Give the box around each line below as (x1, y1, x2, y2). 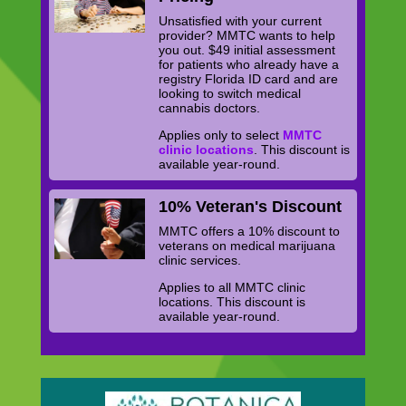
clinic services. (159, 253, 242, 268)
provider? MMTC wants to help (159, 28, 336, 43)
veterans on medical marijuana (159, 238, 336, 254)
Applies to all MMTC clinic (159, 280, 306, 295)
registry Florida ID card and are (159, 72, 339, 87)
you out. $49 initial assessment (159, 43, 336, 58)
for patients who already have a (159, 57, 340, 72)
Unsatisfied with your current (159, 14, 323, 29)
